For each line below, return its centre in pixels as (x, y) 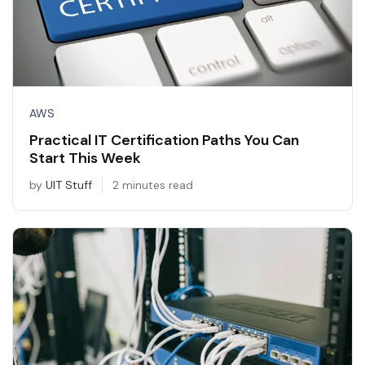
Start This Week (85, 158)
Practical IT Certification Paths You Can (164, 140)
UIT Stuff (69, 185)
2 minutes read (153, 185)
